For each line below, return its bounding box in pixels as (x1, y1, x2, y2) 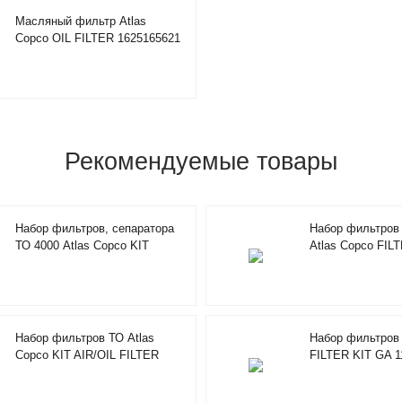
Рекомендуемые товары (65, 146, 337, 175)
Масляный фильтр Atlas (14, 13, 146, 28)
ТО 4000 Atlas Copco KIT (14, 238, 149, 252)
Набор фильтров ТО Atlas (14, 330, 154, 345)
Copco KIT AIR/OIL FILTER (14, 347, 159, 362)
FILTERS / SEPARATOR (14, 255, 144, 269)
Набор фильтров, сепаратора (14, 221, 174, 235)
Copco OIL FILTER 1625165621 (14, 31, 180, 45)
